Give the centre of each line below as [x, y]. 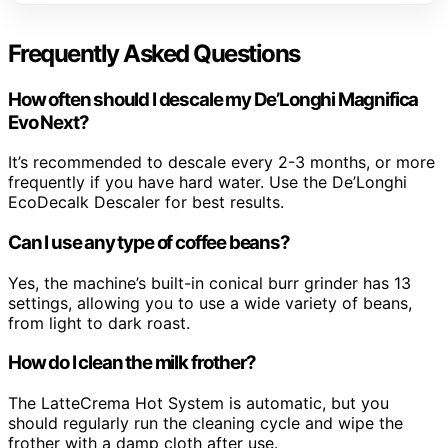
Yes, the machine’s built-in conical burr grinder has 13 [209, 282]
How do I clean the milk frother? [132, 363]
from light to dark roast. [99, 322]
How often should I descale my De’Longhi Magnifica [213, 99]
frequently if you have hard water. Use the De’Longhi [207, 182]
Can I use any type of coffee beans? [149, 243]
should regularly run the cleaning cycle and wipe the [205, 423]
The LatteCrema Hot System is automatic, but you [198, 403]
